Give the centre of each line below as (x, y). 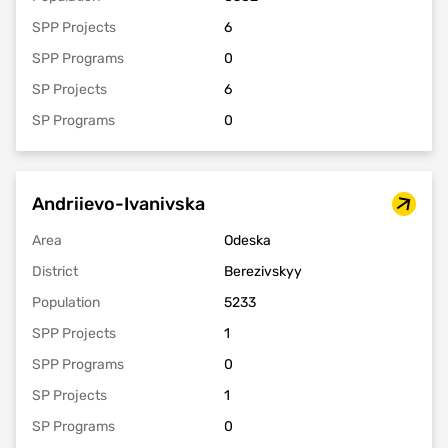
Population (66, 302)
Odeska (247, 240)
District (55, 271)
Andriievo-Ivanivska (118, 204)
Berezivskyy (263, 271)
